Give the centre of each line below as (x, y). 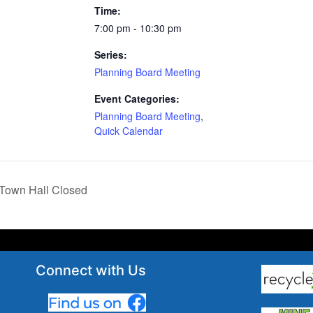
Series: (110, 54)
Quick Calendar (128, 130)
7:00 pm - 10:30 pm (138, 28)
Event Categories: (137, 98)
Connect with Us (91, 271)
